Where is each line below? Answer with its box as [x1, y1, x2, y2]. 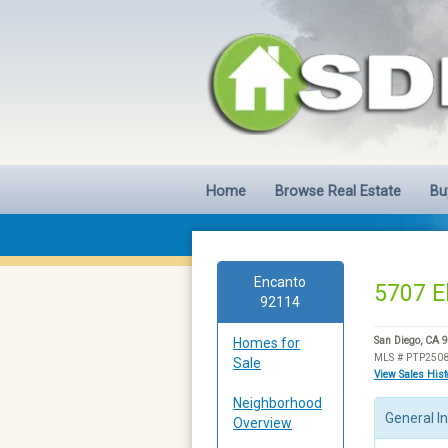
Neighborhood [233, 394, 322, 411]
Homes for [233, 334, 300, 351]
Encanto [254, 273, 307, 290]
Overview [233, 414, 292, 431]
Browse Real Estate [275, 182, 402, 200]
